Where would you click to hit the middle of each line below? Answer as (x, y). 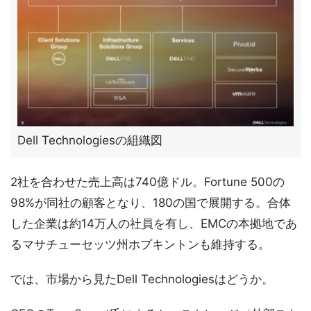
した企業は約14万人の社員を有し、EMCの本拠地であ (154, 224)
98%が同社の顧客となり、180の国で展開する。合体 (151, 203)
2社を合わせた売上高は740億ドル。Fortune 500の (148, 182)
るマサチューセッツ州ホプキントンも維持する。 (140, 244)
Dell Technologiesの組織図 (90, 140)
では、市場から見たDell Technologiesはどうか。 (142, 279)
